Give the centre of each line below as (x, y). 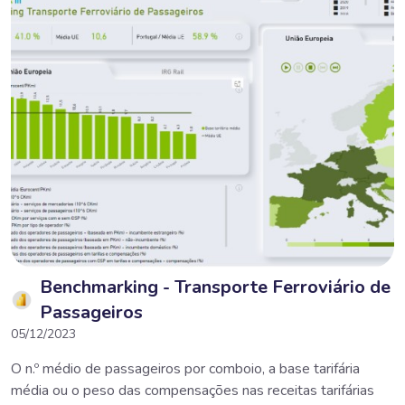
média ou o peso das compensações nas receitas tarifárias (193, 390)
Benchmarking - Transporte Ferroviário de (215, 287)
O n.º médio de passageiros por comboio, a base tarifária (185, 368)
